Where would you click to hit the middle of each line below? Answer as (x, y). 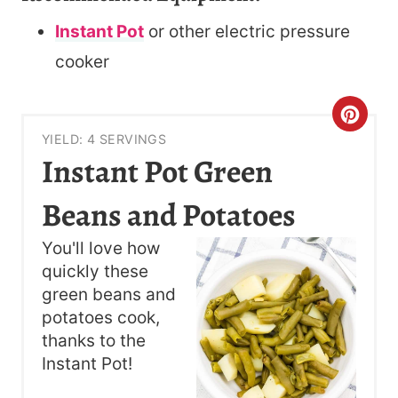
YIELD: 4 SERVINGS (104, 139)
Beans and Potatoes (169, 215)
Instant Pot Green (157, 171)
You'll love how (101, 248)
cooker (82, 62)
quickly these (95, 271)
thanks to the (94, 340)
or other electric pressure (247, 32)
